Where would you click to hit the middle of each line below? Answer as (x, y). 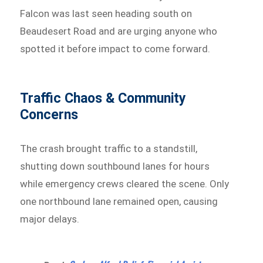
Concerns (49, 115)
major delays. (50, 219)
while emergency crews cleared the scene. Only (125, 184)
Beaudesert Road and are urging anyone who (119, 31)
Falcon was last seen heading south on (106, 14)
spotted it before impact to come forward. (115, 49)
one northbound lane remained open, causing (119, 201)
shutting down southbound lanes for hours (115, 166)
